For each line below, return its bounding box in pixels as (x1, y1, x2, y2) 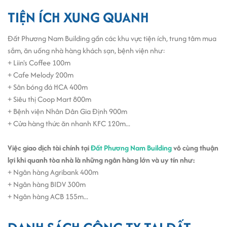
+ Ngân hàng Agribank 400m (8, 166, 98, 177)
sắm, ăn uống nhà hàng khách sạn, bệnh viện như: (8, 45, 165, 56)
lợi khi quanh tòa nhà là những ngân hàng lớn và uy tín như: (8, 154, 197, 165)
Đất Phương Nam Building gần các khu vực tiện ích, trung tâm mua (8, 32, 216, 44)
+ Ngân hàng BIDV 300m (8, 178, 86, 190)
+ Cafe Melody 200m (8, 69, 73, 80)
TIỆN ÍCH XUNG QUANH (8, 7, 149, 27)
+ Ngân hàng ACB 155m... (8, 191, 88, 202)
